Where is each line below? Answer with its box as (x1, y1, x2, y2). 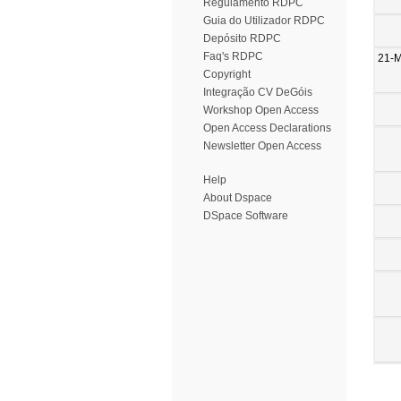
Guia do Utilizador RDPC (203, 14, 325, 27)
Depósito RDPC (203, 32, 281, 45)
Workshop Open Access (203, 104, 319, 116)
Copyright (203, 68, 251, 81)
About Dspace (203, 192, 272, 204)
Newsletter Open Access (203, 140, 321, 152)
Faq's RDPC (203, 50, 263, 63)
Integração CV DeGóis (203, 86, 312, 98)
